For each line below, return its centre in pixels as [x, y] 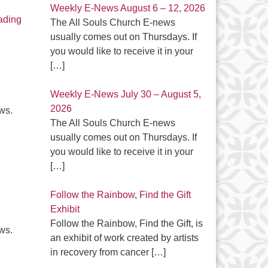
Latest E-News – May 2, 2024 [83, 19]
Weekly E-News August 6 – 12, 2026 [127, 8]
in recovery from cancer [100, 252]
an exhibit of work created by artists [124, 238]
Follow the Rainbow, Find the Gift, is [126, 223]
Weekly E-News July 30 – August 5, [125, 94]
